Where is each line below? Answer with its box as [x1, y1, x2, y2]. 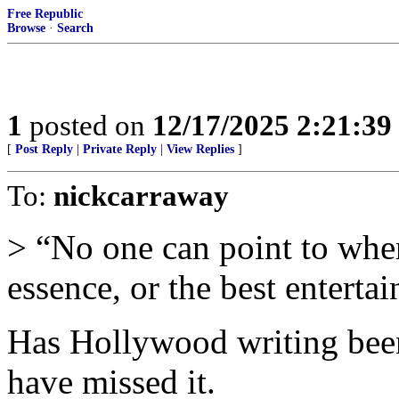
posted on [22, 109, 152, 142]
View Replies [167, 142, 234, 156]
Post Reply [15, 142, 73, 156]
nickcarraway [53, 179, 229, 212]
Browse [7, 21, 45, 35]
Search [57, 21, 94, 35]
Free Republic [7, 7, 83, 20]
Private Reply [83, 142, 157, 156]
